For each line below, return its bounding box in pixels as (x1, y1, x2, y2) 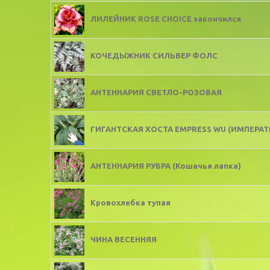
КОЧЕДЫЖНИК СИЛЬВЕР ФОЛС (90, 51, 218, 60)
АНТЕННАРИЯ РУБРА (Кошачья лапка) (90, 162, 241, 171)
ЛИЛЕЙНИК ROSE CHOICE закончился (90, 14, 241, 24)
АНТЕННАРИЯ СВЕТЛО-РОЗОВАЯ (90, 88, 222, 97)
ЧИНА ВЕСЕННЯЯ (90, 235, 157, 244)
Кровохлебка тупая (90, 198, 171, 207)
